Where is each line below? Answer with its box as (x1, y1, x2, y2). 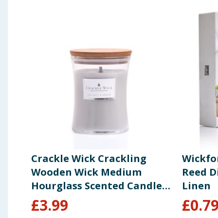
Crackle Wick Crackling (31, 151, 146, 165)
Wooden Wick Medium (31, 165, 142, 179)
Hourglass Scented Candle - (31, 179, 168, 192)
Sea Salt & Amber (31, 192, 117, 206)
